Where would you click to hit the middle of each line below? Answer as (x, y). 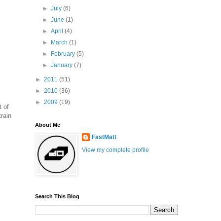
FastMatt (104, 137)
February (64, 54)
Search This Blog (57, 196)
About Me (48, 125)
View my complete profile (115, 150)
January (63, 65)
